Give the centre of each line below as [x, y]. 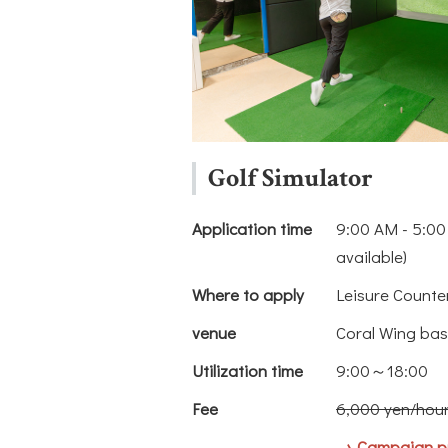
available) [371, 256]
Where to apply [248, 294]
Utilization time [247, 370]
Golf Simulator [290, 177]
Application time [252, 228]
